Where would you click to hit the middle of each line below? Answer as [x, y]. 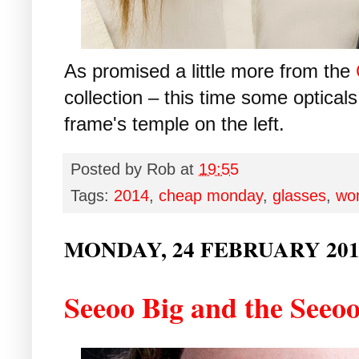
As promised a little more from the [210, 71]
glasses [299, 195]
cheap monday [211, 195]
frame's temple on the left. [174, 123]
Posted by [109, 169]
